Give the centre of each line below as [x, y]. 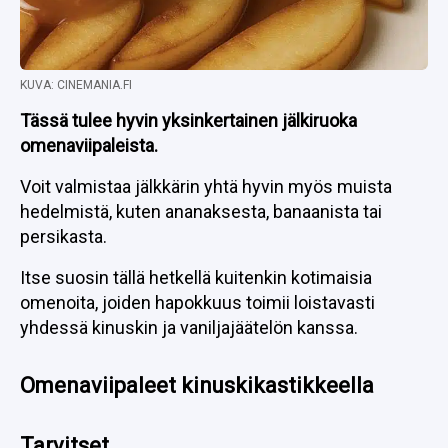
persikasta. [63, 236]
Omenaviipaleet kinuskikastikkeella [197, 385]
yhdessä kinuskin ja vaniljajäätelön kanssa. [189, 327]
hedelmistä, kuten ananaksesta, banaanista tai [201, 211]
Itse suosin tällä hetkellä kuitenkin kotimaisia [196, 277]
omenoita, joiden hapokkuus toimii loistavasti [197, 302]
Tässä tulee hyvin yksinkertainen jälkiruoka [188, 120]
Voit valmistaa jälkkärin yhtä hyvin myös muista [206, 186]
